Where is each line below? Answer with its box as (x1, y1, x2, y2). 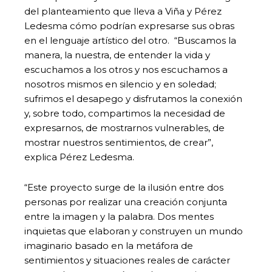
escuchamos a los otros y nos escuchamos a (24, 63, 228, 75)
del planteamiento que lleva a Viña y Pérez (24, 5, 222, 17)
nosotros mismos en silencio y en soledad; (24, 78, 216, 90)
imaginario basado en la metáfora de (24, 239, 193, 251)
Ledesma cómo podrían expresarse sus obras (24, 19, 234, 32)
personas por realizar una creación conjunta (24, 195, 227, 208)
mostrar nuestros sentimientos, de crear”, (24, 136, 213, 148)
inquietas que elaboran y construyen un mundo (24, 225, 243, 237)
